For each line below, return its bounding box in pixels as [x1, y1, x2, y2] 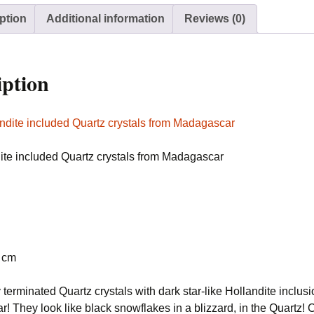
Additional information [46, 13, 165, 25]
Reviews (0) [184, 13, 245, 25]
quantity [165, 15, 205, 27]
